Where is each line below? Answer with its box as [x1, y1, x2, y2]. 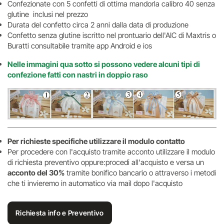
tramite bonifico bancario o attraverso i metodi [64, 167, 216, 177]
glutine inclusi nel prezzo [7, 9, 88, 19]
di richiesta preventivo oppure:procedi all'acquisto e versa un [7, 157, 204, 167]
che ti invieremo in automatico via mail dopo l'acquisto [7, 178, 182, 188]
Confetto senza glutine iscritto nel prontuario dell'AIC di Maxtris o [7, 30, 216, 40]
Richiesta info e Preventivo [15, 208, 104, 217]
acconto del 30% [7, 167, 64, 177]
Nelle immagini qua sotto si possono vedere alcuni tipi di [7, 59, 200, 69]
